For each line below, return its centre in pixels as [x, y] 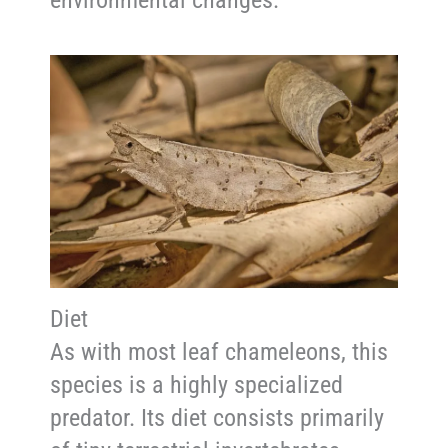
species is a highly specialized [197, 385]
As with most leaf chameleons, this [219, 352]
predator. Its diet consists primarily [217, 418]
